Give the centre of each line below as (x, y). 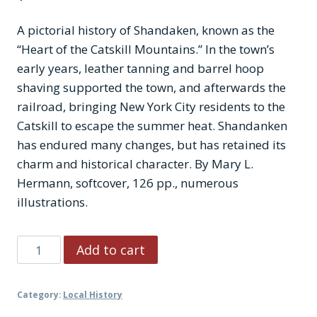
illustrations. (52, 202)
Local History (93, 295)
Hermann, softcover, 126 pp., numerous (128, 183)
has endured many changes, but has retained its (151, 145)
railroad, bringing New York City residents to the (151, 107)
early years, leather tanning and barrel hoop (140, 69)
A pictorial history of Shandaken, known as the (146, 30)
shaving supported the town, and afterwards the (151, 88)
